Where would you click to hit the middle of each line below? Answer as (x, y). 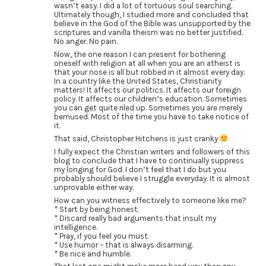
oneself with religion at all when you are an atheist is (147, 63)
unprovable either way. (94, 187)
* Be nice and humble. (92, 254)
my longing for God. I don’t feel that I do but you (140, 169)
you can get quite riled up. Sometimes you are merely (148, 107)
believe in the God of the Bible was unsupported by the (152, 24)
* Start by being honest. (96, 209)
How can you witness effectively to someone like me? (150, 200)
